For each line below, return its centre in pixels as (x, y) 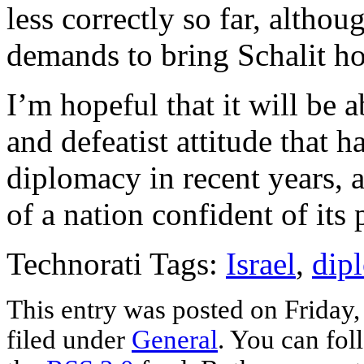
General (175, 339)
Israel (261, 263)
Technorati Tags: (116, 263)
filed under (69, 339)
